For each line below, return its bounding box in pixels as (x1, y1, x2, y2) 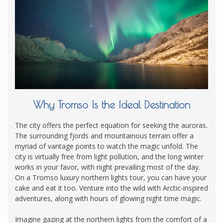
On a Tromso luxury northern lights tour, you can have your (15, 173, 207, 183)
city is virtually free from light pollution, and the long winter (15, 152, 204, 162)
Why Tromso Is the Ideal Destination (33, 99, 190, 111)
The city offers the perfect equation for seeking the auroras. (15, 120, 208, 130)
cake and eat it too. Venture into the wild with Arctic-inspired (15, 183, 208, 193)
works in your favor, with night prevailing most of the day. (15, 162, 200, 172)
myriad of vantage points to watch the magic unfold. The (15, 141, 198, 151)
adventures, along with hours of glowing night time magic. (15, 194, 202, 204)
